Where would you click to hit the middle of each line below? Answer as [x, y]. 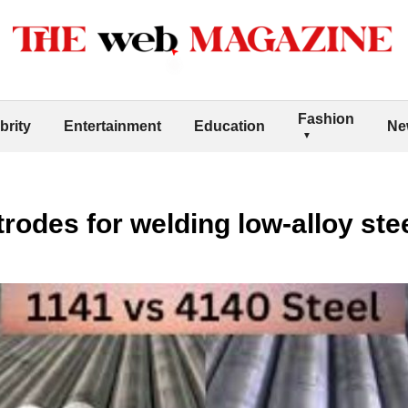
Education [229, 126]
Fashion [326, 118]
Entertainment [112, 126]
